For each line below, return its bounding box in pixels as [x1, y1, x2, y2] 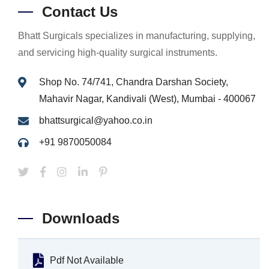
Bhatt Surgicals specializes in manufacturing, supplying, [18, 31, 255, 41]
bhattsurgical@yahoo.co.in [39, 115, 153, 126]
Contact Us [42, 4, 118, 20]
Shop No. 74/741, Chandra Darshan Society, [39, 77, 228, 88]
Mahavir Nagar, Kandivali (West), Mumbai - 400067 [39, 94, 256, 104]
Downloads [42, 210, 119, 227]
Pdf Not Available [50, 255, 124, 266]
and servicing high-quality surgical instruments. [18, 47, 217, 58]
